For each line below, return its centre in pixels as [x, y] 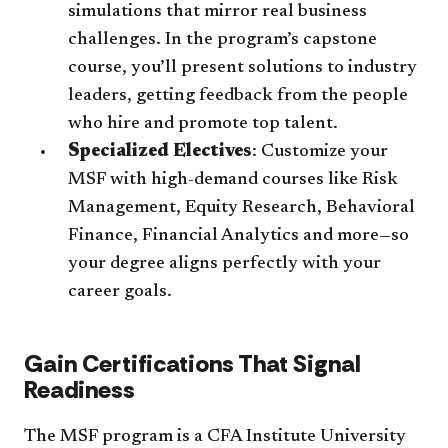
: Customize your [320, 151]
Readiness [79, 389]
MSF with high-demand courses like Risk [233, 179]
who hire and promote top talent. [203, 123]
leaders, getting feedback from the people [238, 95]
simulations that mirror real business [217, 11]
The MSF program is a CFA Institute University [215, 436]
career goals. [120, 291]
